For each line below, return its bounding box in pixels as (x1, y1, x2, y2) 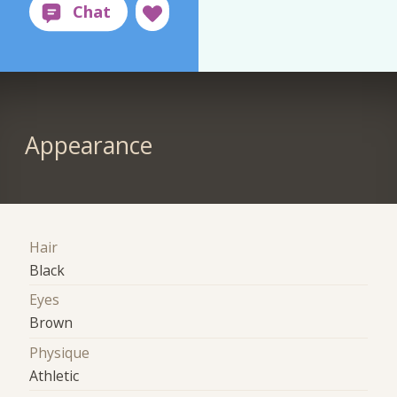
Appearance (24, 129, 152, 162)
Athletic (29, 365, 80, 385)
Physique (29, 342, 90, 362)
